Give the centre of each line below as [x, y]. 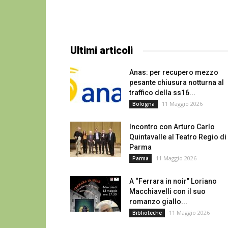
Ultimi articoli [102, 50]
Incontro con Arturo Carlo [172, 127]
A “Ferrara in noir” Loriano [173, 181]
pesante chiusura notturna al [177, 82]
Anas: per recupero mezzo [174, 72]
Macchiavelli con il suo [167, 191]
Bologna [144, 104]
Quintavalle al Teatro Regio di [178, 137]
